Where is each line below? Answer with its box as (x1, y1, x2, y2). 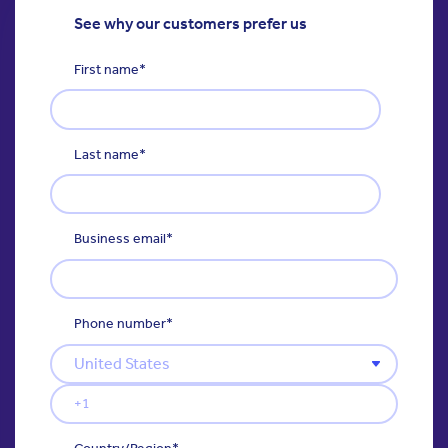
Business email (74, 230, 166, 248)
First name (74, 60, 139, 78)
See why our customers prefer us (74, 13, 307, 33)
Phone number (74, 315, 166, 333)
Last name (74, 145, 139, 163)
